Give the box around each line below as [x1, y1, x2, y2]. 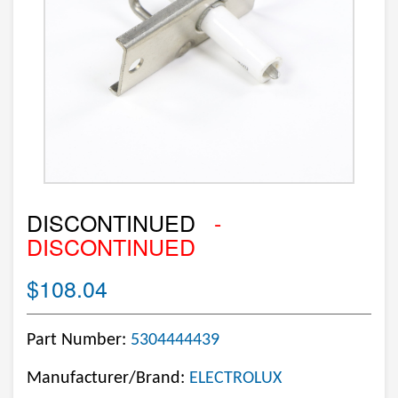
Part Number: [27, 331, 131, 349]
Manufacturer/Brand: [27, 370, 189, 387]
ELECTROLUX [189, 370, 282, 387]
